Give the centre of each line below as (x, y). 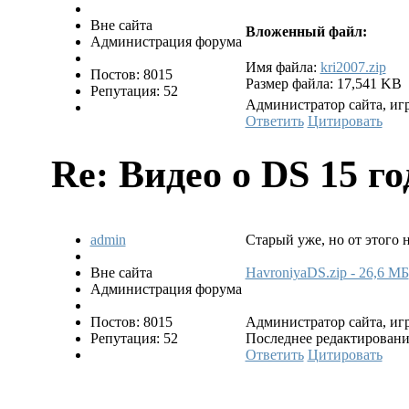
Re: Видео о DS (185, 174)
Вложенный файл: (306, 31)
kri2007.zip (353, 67)
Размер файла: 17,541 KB (323, 83)
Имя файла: (283, 67)
